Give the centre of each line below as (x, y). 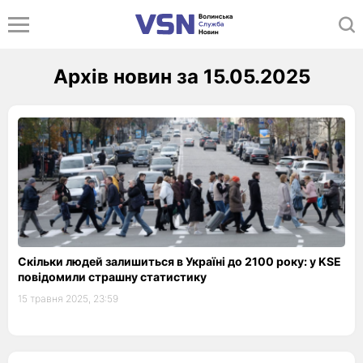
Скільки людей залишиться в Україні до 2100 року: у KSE (179, 261)
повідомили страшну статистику (112, 277)
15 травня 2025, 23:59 (68, 299)
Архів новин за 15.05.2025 (181, 77)
